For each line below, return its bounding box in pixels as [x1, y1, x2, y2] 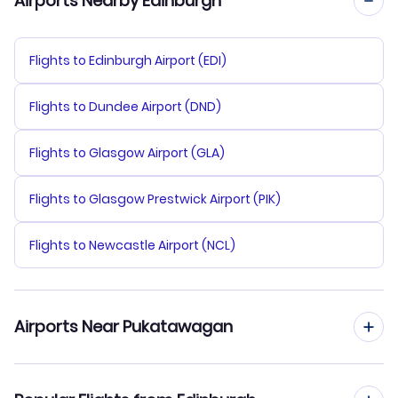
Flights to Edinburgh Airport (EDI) [29, 52, 227, 70]
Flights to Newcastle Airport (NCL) [29, 236, 235, 255]
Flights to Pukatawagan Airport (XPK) [29, 378, 257, 396]
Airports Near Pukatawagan [14, 315, 233, 338]
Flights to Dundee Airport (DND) [29, 98, 221, 116]
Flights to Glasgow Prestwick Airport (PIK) [29, 190, 281, 209]
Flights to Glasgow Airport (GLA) [29, 144, 225, 163]
